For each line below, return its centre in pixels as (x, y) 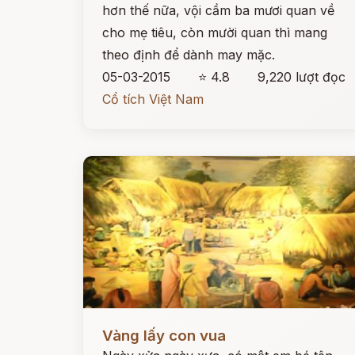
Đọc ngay (112, 323)
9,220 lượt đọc (302, 77)
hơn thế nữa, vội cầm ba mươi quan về (218, 10)
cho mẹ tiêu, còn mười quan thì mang (215, 32)
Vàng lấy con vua (164, 336)
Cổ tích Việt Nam (153, 99)
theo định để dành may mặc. (189, 55)
